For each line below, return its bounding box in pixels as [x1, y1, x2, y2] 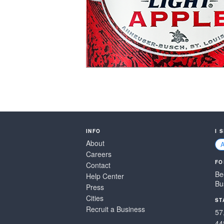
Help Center [86, 171, 124, 181]
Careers [86, 149, 111, 159]
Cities [86, 193, 103, 203]
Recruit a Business [86, 204, 145, 214]
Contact [86, 160, 110, 170]
